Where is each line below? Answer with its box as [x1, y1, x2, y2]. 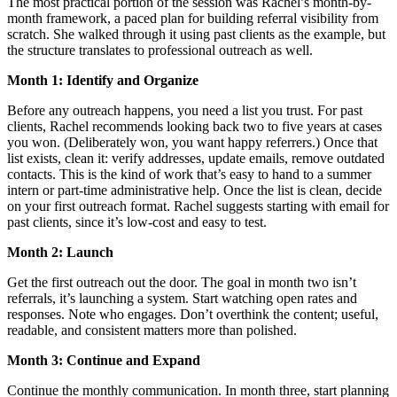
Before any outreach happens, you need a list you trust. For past [7, 102, 362, 118]
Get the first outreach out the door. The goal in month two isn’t [7, 274, 356, 290]
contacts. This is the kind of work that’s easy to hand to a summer [7, 166, 371, 182]
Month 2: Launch [7, 244, 113, 260]
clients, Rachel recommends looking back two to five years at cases [7, 118, 382, 134]
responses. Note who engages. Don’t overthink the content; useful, [7, 306, 378, 322]
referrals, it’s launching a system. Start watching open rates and [7, 290, 357, 306]
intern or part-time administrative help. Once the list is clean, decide [7, 182, 382, 198]
